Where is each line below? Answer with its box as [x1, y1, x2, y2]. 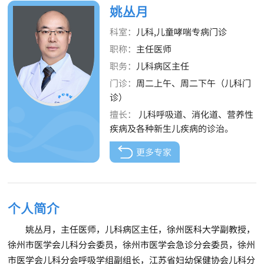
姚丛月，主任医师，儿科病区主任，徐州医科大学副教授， [25, 223, 256, 236]
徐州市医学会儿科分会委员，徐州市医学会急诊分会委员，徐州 [8, 238, 256, 251]
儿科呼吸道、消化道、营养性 [136, 107, 253, 120]
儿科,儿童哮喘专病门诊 [136, 25, 227, 38]
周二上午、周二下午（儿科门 [136, 76, 251, 89]
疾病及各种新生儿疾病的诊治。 [109, 121, 233, 134]
